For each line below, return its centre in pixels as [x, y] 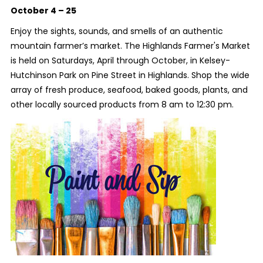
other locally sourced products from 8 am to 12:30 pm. [122, 104]
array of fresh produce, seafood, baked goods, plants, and [129, 90]
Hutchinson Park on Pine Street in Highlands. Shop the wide [130, 75]
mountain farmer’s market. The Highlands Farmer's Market [130, 45]
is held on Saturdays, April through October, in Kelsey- [120, 60]
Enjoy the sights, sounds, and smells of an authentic [117, 31]
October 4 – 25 [43, 10]
